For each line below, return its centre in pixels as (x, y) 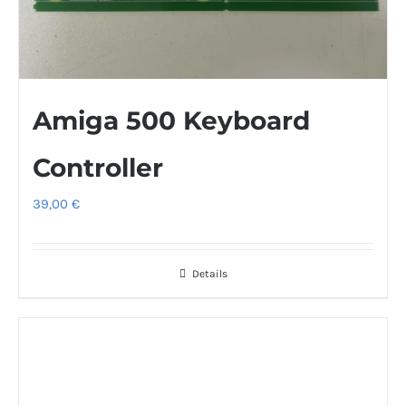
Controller (98, 167)
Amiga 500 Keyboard (171, 120)
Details (209, 273)
